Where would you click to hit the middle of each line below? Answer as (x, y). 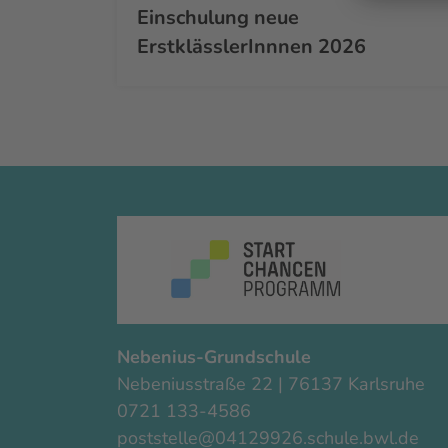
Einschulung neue (218, 17)
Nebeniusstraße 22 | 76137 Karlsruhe (273, 384)
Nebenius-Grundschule (216, 357)
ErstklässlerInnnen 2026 (251, 46)
